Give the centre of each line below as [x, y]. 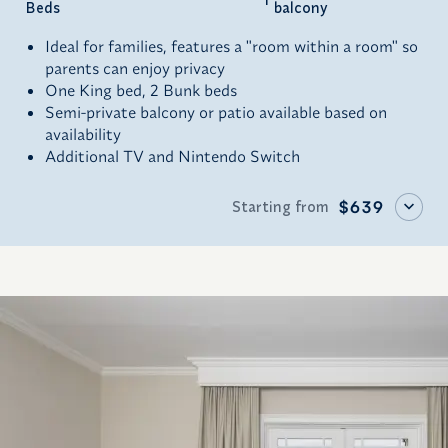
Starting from [280, 206]
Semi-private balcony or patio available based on [216, 112]
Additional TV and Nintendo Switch [172, 156]
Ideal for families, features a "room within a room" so [231, 46]
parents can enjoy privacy [135, 68]
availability [83, 134]
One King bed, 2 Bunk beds [141, 90]
